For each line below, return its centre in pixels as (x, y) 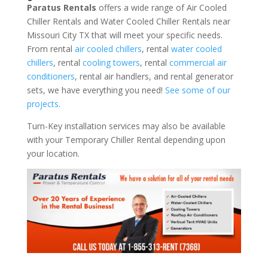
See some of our (197, 90)
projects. (43, 104)
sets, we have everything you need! (96, 90)
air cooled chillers (108, 49)
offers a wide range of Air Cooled (161, 8)
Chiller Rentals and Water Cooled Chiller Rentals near (128, 22)
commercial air (198, 63)
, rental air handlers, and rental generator (154, 77)
